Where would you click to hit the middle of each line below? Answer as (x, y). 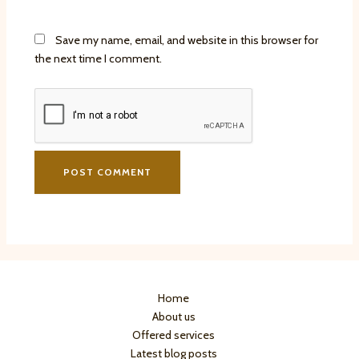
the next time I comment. (98, 59)
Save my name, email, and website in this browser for (186, 40)
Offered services (173, 335)
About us (173, 317)
